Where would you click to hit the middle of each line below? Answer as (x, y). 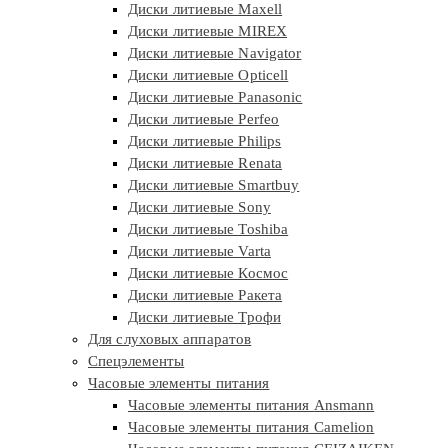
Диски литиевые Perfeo (204, 119)
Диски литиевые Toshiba (208, 229)
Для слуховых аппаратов (170, 339)
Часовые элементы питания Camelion (251, 427)
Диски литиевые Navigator (215, 53)
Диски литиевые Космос (208, 273)
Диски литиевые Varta (199, 251)
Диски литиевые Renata (205, 163)
